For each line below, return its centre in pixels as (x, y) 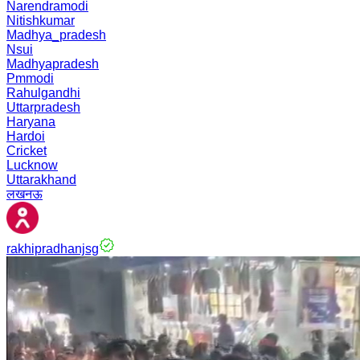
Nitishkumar (41, 20)
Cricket (27, 151)
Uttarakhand (41, 180)
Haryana (31, 122)
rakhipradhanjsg (53, 249)
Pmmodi (30, 78)
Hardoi (26, 136)
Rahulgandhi (43, 93)
